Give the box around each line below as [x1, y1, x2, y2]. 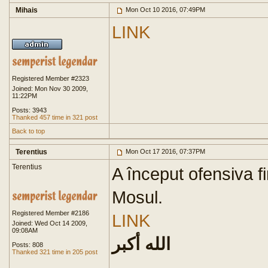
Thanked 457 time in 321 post [12, 114, 98, 121]
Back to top [12, 127, 45, 135]
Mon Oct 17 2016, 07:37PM [124, 148, 205, 155]
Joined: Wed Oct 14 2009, [12, 220, 87, 227]
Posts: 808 [12, 241, 43, 248]
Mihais [16, 6, 38, 14]
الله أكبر [112, 234, 170, 254]
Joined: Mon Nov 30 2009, [12, 85, 88, 92]
